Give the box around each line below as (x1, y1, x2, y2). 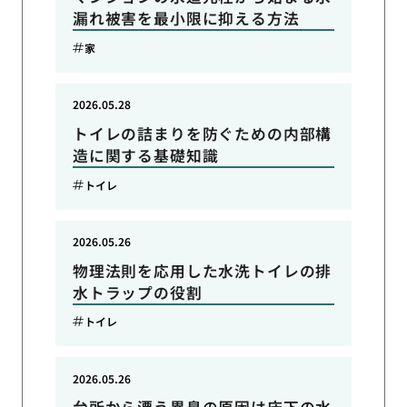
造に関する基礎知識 (72, 144, 219, 167)
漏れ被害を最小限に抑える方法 (72, 7, 300, 30)
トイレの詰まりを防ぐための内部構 (72, 123, 333, 145)
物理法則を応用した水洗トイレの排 (72, 259, 333, 282)
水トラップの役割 (72, 281, 203, 303)
